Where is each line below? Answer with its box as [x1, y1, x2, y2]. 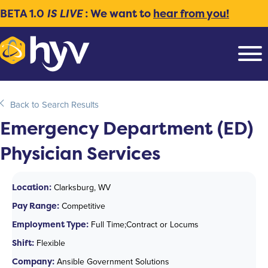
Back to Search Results [10, 98, 99, 111]
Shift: [12, 236, 34, 248]
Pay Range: [12, 199, 59, 211]
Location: [12, 181, 51, 193]
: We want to [83, 6, 153, 21]
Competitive [59, 199, 105, 212]
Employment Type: [12, 218, 89, 230]
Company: [12, 255, 54, 267]
